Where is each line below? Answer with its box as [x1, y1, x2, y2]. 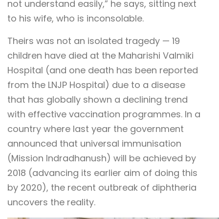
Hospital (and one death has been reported [7, 64, 198, 76]
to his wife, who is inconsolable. [7, 12, 144, 24]
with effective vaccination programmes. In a [7, 108, 200, 120]
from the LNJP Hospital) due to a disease [7, 78, 185, 91]
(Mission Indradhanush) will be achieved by [7, 152, 196, 164]
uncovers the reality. [7, 196, 95, 208]
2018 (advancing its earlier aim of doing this [7, 166, 197, 179]
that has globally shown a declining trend [7, 93, 188, 106]
